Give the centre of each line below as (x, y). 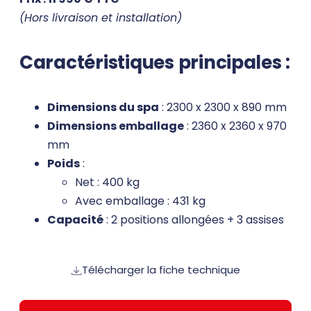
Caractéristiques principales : (155, 62)
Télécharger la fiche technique (161, 270)
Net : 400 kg (107, 183)
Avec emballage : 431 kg (140, 201)
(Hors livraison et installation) (101, 18)
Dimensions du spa (103, 108)
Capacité (75, 220)
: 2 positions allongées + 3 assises (194, 220)
